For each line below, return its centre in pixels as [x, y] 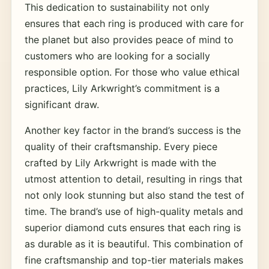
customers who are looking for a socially [117, 56]
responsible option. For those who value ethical [132, 72]
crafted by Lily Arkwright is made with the [120, 163]
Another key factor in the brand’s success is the [132, 130]
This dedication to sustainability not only [117, 7]
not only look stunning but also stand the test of [134, 195]
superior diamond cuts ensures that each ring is [132, 228]
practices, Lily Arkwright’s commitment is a [122, 88]
